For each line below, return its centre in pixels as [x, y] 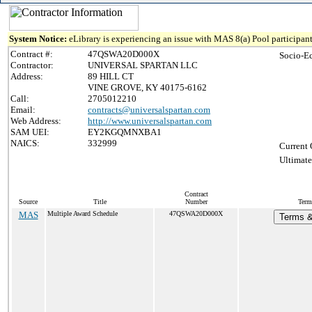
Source [28, 202]
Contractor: [32, 65]
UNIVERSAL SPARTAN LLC [143, 65]
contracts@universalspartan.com [149, 110]
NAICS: [25, 143]
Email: [23, 110]
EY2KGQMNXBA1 [125, 132]
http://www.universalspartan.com [150, 121]
